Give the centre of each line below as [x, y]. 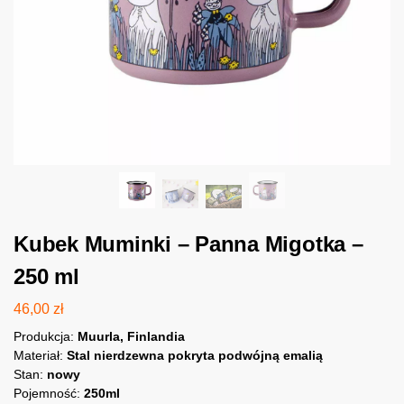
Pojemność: [49, 393]
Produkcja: [46, 336]
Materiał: [40, 355]
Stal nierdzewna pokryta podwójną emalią [195, 355]
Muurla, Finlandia [131, 336]
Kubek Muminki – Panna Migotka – [188, 244]
